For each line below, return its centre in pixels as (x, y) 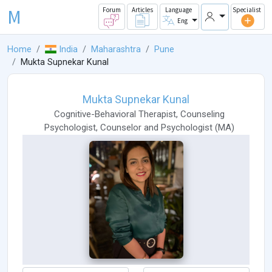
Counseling (202, 114)
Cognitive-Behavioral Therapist (115, 114)
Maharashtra (116, 50)
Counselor (121, 128)
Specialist (247, 10)
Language (178, 10)
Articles (142, 10)
